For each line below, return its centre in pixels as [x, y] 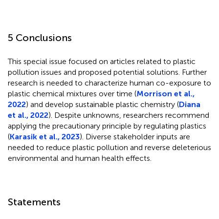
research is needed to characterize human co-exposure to [109, 83]
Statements [34, 202]
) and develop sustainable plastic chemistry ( [102, 104]
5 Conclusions [40, 37]
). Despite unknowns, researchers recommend [129, 115]
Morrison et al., [165, 93]
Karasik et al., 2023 [45, 136]
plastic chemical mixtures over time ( [72, 93]
